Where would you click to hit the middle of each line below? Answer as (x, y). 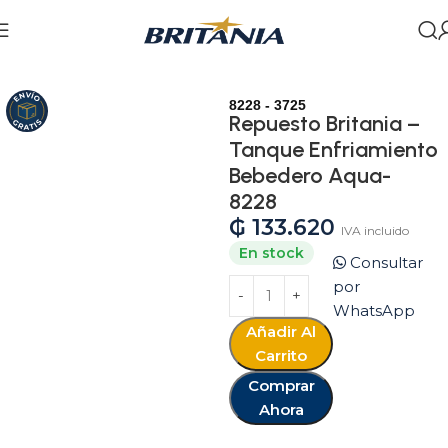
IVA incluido (374, 230)
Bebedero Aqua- (309, 175)
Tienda (70, 51)
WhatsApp (374, 310)
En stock (271, 253)
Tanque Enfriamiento (333, 149)
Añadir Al (281, 331)
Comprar (281, 385)
